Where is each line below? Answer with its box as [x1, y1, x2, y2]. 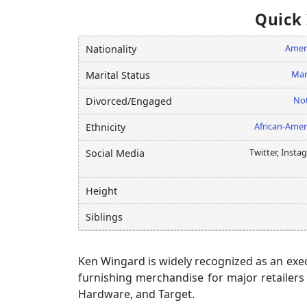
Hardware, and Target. [78, 286, 195, 302]
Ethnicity [86, 120, 125, 134]
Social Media [86, 146, 145, 160]
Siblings [86, 210, 123, 223]
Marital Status [86, 68, 150, 82]
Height [86, 184, 117, 197]
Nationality [86, 42, 136, 56]
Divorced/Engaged [86, 94, 172, 108]
